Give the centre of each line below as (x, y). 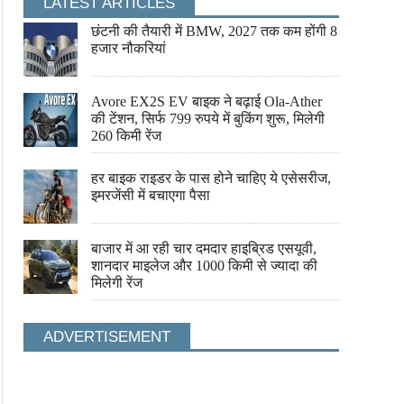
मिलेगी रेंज (117, 283)
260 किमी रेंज (126, 136)
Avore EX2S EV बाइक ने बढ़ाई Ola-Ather (207, 101)
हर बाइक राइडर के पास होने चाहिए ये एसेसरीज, (211, 178)
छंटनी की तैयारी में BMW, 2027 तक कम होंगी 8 (214, 31)
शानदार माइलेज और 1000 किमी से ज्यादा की (204, 266)
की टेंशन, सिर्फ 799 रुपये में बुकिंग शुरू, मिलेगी (208, 119)
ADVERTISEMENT (107, 337)
